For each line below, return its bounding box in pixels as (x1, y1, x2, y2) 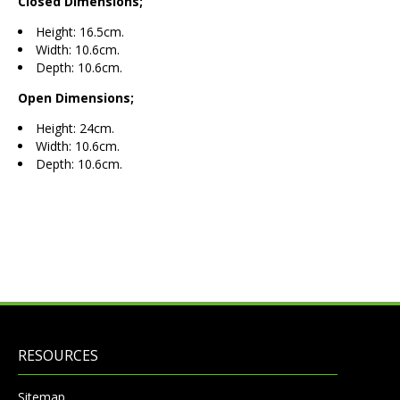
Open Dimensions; (18, 88, 134, 106)
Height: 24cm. (36, 119, 114, 137)
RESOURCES (18, 345, 98, 365)
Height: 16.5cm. (36, 22, 124, 40)
